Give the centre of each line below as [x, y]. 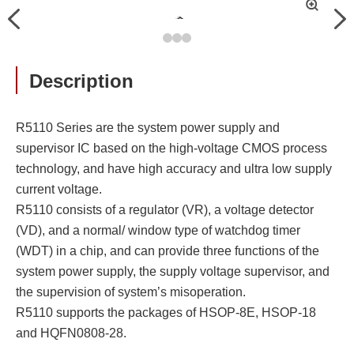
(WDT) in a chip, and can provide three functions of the [168, 251]
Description [81, 81]
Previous [33, 19]
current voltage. [59, 189]
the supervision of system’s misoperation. [131, 292]
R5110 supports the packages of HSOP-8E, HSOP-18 [166, 313]
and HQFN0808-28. [71, 333]
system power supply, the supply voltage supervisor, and [173, 271]
